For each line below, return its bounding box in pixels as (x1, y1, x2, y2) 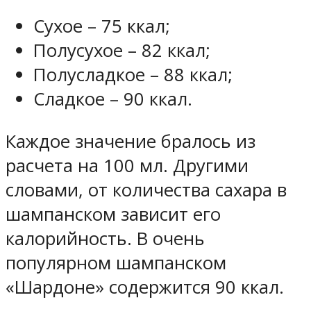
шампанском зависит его (6, 201, 221, 226)
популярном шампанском (6, 250, 226, 275)
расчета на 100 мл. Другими (6, 153, 249, 178)
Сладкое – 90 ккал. (33, 87, 192, 112)
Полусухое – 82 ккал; (33, 38, 210, 63)
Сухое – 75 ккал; (33, 14, 170, 39)
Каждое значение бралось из (6, 128, 255, 153)
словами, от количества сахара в (6, 177, 287, 202)
